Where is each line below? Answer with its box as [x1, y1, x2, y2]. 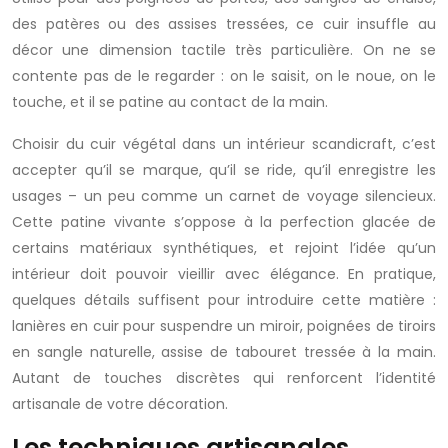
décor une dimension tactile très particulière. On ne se [12, 40, 436, 60]
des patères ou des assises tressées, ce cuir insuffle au [12, 14, 436, 34]
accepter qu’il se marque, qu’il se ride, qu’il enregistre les [12, 160, 436, 180]
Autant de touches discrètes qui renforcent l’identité [12, 368, 436, 388]
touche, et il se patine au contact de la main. [12, 92, 328, 112]
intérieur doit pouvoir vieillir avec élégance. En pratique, [12, 264, 436, 284]
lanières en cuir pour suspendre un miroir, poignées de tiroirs [12, 316, 436, 336]
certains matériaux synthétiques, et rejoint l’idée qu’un [12, 238, 436, 258]
